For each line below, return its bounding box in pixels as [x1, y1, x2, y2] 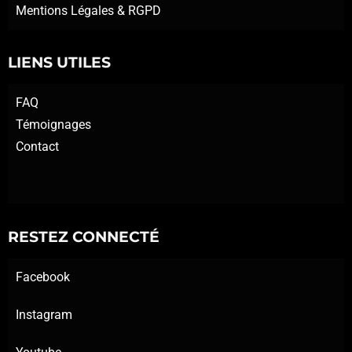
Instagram [16, 307, 72, 323]
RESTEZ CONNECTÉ [8, 228, 159, 247]
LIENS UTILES [8, 53, 111, 72]
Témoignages [16, 117, 91, 133]
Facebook [16, 269, 70, 285]
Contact [16, 139, 59, 155]
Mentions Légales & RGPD [16, 3, 161, 19]
